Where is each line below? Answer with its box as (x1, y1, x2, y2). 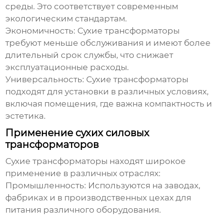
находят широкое (108, 156, 186, 166)
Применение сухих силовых (5, 127, 150, 139)
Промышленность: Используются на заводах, (5, 181, 201, 191)
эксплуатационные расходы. (5, 62, 129, 73)
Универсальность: (5, 74, 87, 85)
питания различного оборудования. (5, 205, 162, 215)
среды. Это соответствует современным (5, 1, 179, 12)
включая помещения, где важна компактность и (5, 99, 213, 109)
